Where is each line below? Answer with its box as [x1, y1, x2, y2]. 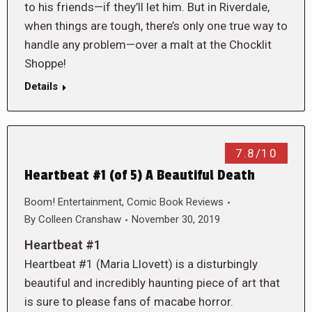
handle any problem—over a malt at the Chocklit [24, 38, 272, 52]
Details [24, 80, 58, 93]
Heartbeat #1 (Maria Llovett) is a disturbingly [24, 257, 258, 271]
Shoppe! [24, 56, 66, 70]
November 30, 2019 [132, 213, 220, 226]
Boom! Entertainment [24, 196, 122, 208]
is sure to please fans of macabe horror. [24, 295, 233, 309]
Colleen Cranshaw [38, 213, 121, 226]
